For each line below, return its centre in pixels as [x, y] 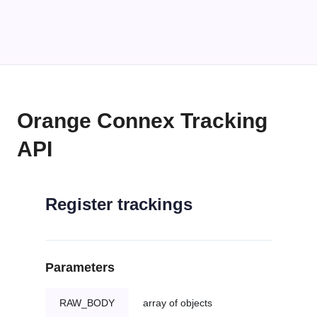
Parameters [80, 268]
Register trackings [119, 204]
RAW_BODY [87, 303]
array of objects [178, 303]
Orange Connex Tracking [142, 121]
